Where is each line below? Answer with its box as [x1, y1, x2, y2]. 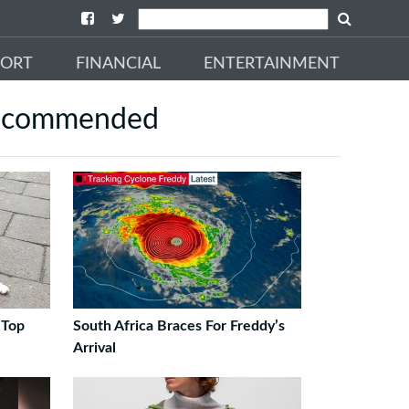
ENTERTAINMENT [204, 55, 340, 72]
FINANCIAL [76, 55, 161, 72]
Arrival [72, 341, 116, 355]
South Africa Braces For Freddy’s [72, 319, 285, 333]
